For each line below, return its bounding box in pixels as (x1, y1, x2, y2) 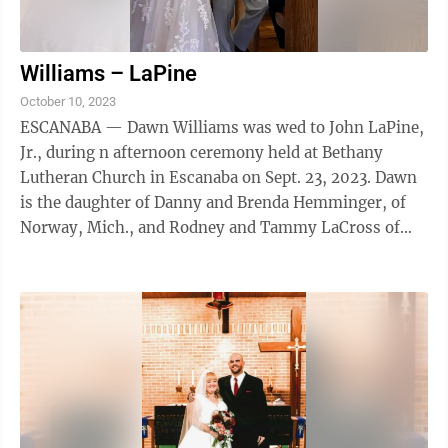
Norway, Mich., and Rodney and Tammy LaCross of (20, 218, 400, 237)
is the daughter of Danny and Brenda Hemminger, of (20, 193, 406, 212)
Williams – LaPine (20, 61, 197, 86)
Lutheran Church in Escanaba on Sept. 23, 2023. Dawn (20, 168, 375, 187)
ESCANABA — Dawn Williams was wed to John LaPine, (20, 118, 424, 137)
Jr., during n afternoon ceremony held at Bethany (20, 143, 383, 162)
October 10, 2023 (20, 94, 116, 109)
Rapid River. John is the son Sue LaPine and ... (20, 243, 357, 262)
